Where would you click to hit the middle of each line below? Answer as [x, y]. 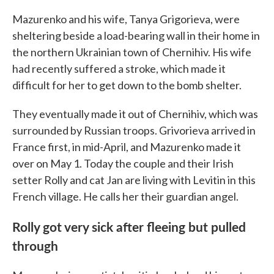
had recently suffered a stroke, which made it [119, 68]
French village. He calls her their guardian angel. [125, 196]
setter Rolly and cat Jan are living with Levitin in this [134, 180]
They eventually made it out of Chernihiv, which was [135, 114]
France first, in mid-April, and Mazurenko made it [127, 147]
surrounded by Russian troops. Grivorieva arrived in [134, 130]
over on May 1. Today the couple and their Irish [123, 163]
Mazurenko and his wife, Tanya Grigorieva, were [126, 19]
